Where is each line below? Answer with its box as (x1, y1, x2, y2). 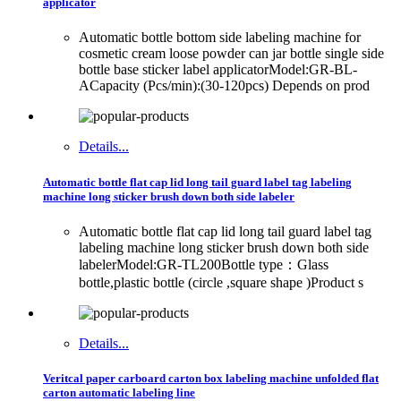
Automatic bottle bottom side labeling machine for (79, 30, 361, 46)
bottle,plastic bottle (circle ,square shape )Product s (79, 274, 363, 290)
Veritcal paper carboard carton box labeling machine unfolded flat (43, 371, 379, 385)
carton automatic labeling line (43, 385, 195, 399)
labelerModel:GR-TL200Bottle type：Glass (79, 256, 328, 272)
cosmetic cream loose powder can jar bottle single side (79, 46, 384, 62)
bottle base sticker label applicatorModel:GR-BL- (79, 62, 357, 78)
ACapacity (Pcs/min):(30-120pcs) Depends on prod (79, 78, 370, 94)
